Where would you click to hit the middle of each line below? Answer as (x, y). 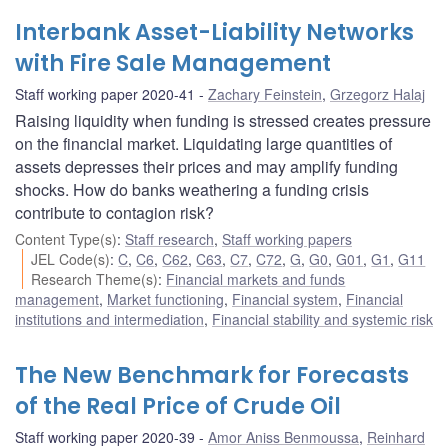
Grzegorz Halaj (377, 93)
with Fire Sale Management (173, 63)
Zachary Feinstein (265, 93)
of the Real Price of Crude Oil (178, 406)
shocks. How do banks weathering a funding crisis (192, 189)
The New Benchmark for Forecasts (212, 375)
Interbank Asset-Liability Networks (214, 32)
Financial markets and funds (256, 278)
